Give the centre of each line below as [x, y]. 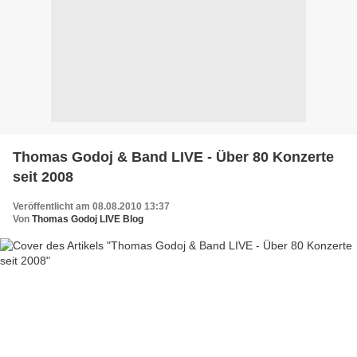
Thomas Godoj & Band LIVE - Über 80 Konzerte [173, 157]
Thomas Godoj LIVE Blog [88, 219]
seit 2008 [43, 177]
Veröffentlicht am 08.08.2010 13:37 [91, 206]
